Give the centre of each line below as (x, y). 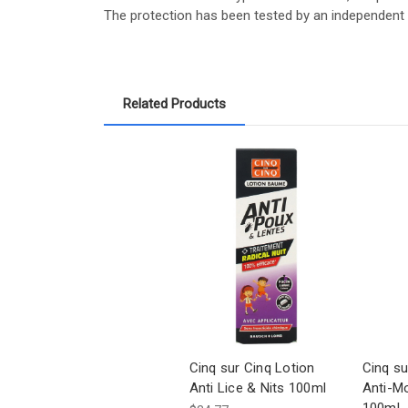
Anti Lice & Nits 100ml (257, 388)
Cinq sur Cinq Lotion (252, 367)
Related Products (174, 103)
